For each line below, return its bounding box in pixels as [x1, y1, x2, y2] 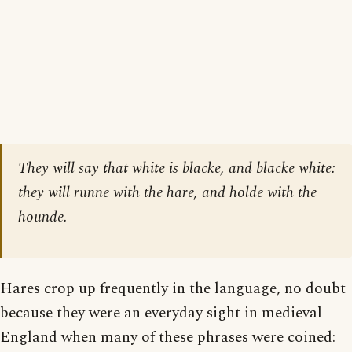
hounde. [18, 205, 68, 229]
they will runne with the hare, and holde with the [18, 181, 317, 204]
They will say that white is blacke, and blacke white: [18, 156, 335, 180]
